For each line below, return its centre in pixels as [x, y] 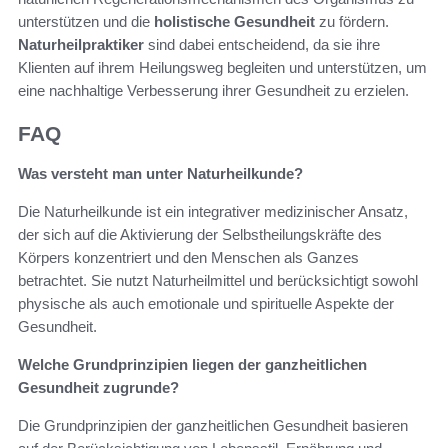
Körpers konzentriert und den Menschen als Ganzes [188, 258]
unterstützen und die [86, 21]
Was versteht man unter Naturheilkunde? [160, 174]
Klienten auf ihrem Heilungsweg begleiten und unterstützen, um [222, 67]
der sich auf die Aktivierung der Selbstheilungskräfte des [200, 235]
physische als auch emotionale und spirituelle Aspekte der [206, 304]
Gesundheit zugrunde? [98, 388]
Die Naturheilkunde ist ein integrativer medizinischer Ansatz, [213, 212]
